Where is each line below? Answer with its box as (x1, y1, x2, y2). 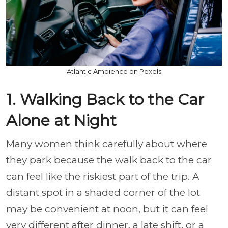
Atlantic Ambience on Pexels (67, 67, 161, 75)
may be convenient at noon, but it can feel (6, 203, 208, 215)
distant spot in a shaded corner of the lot (6, 186, 200, 198)
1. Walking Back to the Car (6, 90, 204, 109)
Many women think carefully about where (6, 137, 207, 150)
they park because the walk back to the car (6, 154, 212, 166)
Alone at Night (6, 110, 117, 130)
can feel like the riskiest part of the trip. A (6, 170, 199, 182)
